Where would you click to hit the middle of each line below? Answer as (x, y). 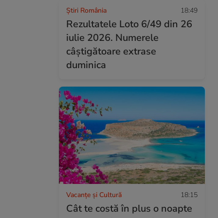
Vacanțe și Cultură (94, 195)
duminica (86, 65)
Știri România (86, 10)
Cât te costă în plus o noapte (129, 208)
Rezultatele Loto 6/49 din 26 (129, 24)
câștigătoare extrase (111, 51)
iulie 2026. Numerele (112, 38)
